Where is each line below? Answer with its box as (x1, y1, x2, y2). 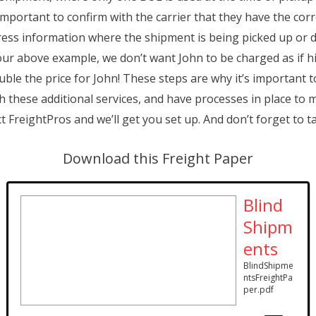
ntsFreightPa (243, 272, 293, 284)
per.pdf (243, 284, 274, 296)
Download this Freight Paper (63, 149, 253, 168)
